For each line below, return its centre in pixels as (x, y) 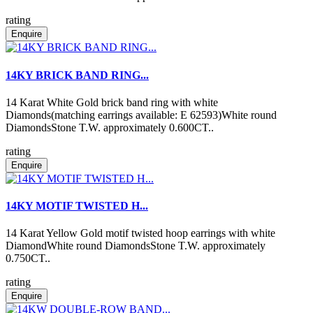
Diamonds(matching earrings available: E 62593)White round (141, 115)
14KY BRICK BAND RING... (77, 75)
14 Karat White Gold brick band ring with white (112, 102)
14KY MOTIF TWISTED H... (77, 206)
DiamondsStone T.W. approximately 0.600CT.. (110, 127)
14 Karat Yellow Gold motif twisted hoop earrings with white (140, 233)
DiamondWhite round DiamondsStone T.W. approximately (136, 246)
